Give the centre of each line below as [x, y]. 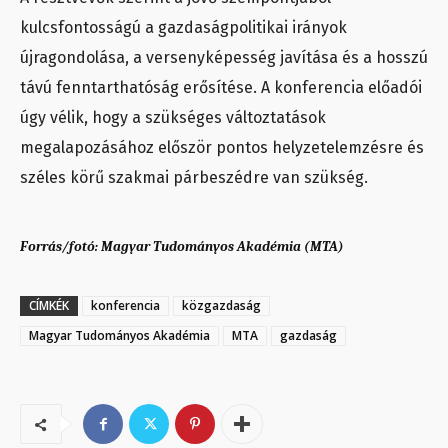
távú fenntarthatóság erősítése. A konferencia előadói [221, 87]
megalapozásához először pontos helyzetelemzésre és [222, 147]
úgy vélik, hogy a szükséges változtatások [173, 117]
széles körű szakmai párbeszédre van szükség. [194, 177]
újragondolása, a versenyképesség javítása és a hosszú [224, 57]
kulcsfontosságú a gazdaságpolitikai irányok [183, 27]
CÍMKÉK [49, 305]
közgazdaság [221, 305]
